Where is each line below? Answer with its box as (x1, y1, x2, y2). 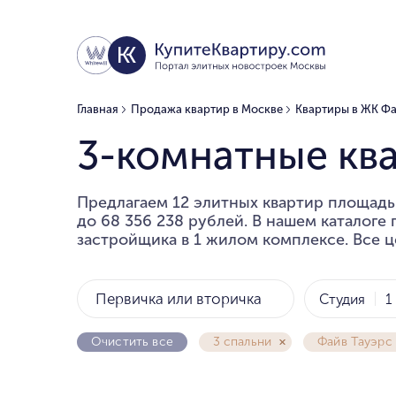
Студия (329, 290, 366, 308)
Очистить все (91, 334, 173, 350)
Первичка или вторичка (95, 289, 262, 308)
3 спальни (212, 334, 272, 350)
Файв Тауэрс (317, 334, 392, 350)
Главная (77, 103, 118, 116)
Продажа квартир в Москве (131, 103, 284, 116)
